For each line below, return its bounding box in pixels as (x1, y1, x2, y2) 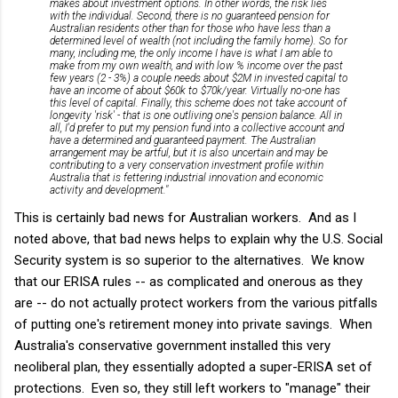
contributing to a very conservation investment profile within (50, 158, 323, 171)
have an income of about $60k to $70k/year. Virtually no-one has (50, 84, 340, 97)
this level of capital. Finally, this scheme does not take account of (50, 96, 346, 109)
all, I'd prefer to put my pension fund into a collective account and (50, 121, 344, 134)
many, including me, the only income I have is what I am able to (50, 46, 333, 60)
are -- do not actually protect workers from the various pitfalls (14, 294, 378, 311)
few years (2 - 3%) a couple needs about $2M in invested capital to (50, 71, 348, 84)
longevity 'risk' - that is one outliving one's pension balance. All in (50, 108, 342, 122)
